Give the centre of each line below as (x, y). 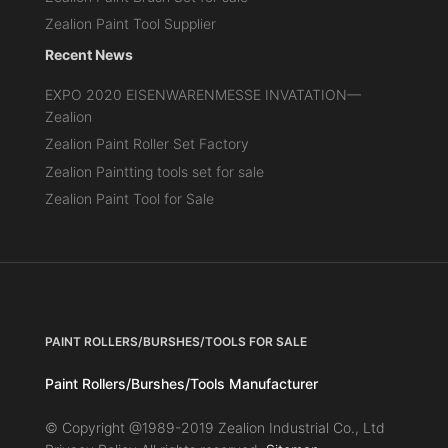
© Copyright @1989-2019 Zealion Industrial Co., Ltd (214, 427)
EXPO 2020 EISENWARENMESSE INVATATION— (202, 95)
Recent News (88, 55)
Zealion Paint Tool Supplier (130, 24)
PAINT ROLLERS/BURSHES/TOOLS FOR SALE (175, 341)
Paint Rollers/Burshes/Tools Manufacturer (181, 383)
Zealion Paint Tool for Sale (129, 198)
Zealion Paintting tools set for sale (154, 171)
